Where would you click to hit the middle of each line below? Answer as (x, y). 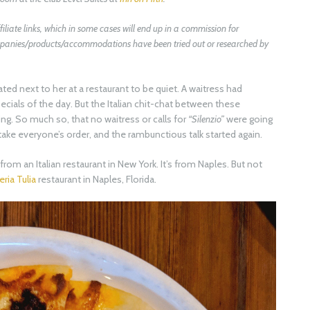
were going (248, 119)
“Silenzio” (206, 119)
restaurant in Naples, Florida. (96, 180)
